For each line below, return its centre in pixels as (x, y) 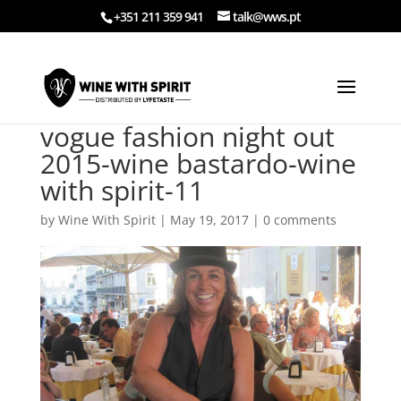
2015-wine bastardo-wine (198, 163)
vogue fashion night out (187, 137)
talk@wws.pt (266, 16)
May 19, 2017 (209, 220)
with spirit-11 (122, 190)
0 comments (299, 220)
